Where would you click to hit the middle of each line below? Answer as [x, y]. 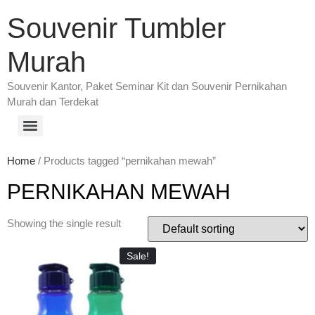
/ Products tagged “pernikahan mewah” [126, 161]
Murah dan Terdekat [53, 102]
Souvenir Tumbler [116, 28]
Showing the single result [64, 223]
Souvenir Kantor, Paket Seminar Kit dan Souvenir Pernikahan [147, 86]
